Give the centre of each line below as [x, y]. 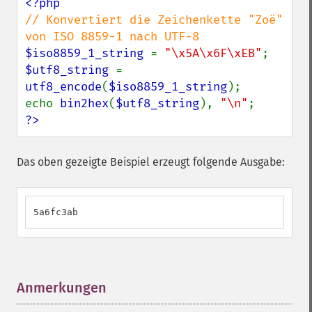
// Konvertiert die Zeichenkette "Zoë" [154, 20]
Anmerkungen [62, 288]
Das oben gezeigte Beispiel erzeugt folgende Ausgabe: [151, 162]
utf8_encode [63, 87]
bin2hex [84, 103]
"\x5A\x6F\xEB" [213, 53]
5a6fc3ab [56, 212]
